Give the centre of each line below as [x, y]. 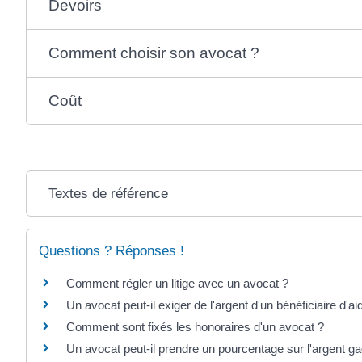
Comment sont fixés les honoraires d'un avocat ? [195, 327]
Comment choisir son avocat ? [154, 53]
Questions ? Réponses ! [112, 251]
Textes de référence [109, 194]
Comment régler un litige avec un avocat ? [177, 283]
